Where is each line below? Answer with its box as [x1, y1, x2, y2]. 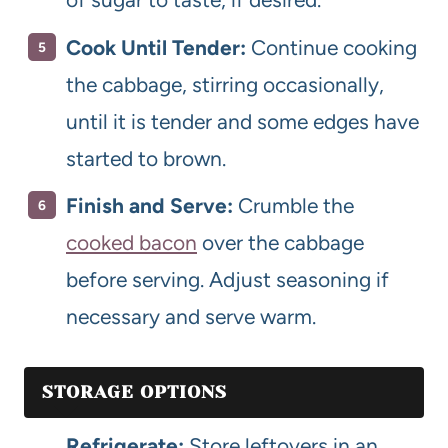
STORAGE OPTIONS [42, 382, 227, 403]
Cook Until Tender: [66, 34, 246, 60]
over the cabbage [197, 230, 364, 256]
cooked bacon [66, 230, 197, 256]
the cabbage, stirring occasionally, [66, 71, 384, 97]
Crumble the [233, 193, 354, 219]
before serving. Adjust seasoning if [66, 267, 389, 293]
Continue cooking [246, 34, 417, 60]
